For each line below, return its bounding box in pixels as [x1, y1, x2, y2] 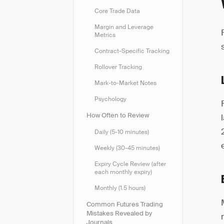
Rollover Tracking [94, 63, 142, 71]
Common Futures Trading [86, 200, 163, 208]
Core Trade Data [94, 7, 140, 15]
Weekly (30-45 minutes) [94, 144, 160, 152]
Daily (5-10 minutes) [94, 128, 149, 136]
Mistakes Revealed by [86, 209, 152, 217]
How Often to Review [86, 111, 149, 119]
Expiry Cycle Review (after [94, 160, 166, 168]
